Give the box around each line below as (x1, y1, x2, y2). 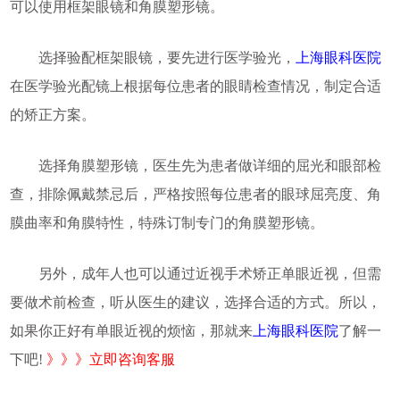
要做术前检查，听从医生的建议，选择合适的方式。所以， (9, 295, 381, 311)
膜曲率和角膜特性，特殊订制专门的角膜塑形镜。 (9, 215, 324, 231)
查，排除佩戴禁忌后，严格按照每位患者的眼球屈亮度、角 (9, 187, 381, 203)
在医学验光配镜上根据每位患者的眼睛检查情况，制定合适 (9, 79, 381, 95)
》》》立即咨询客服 (46, 352, 175, 368)
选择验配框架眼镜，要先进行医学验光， (9, 50, 296, 66)
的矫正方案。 (9, 107, 96, 123)
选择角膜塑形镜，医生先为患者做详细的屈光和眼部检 (9, 158, 381, 174)
